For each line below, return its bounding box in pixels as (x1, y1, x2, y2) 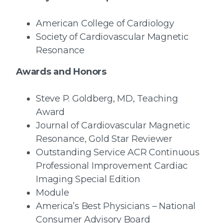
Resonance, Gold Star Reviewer (36, 133, 172, 145)
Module (36, 187, 69, 199)
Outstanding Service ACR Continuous (36, 147, 200, 158)
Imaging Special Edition (36, 174, 140, 185)
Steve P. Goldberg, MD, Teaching (36, 93, 178, 105)
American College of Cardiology (36, 18, 174, 29)
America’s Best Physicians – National (36, 201, 196, 212)
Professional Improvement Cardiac (36, 160, 188, 172)
